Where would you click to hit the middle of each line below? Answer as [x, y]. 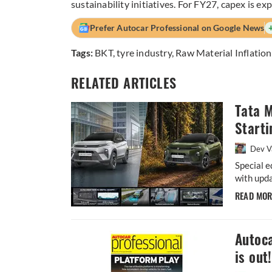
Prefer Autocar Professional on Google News [177, 27]
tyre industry [144, 52]
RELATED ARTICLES [124, 83]
